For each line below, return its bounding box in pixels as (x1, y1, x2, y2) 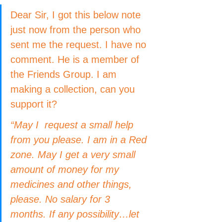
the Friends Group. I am (10, 69, 119, 80)
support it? (10, 99, 57, 110)
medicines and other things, (10, 179, 135, 190)
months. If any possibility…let (10, 209, 142, 220)
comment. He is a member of (10, 54, 142, 65)
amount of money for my (10, 164, 122, 175)
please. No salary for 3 (10, 194, 113, 205)
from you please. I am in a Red (10, 134, 150, 145)
